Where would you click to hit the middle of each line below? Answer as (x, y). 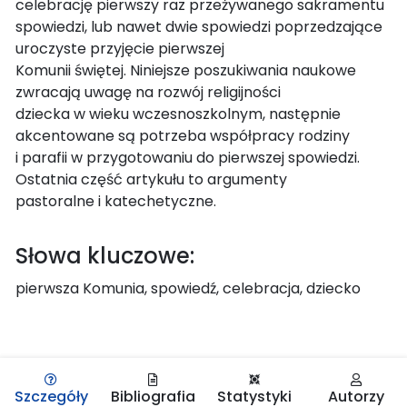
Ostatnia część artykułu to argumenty (151, 179)
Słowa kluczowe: (105, 255)
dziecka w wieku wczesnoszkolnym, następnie (178, 114)
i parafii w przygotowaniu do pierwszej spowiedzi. (188, 157)
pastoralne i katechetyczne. (116, 201)
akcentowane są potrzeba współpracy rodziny (183, 135)
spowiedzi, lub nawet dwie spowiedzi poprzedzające (199, 26)
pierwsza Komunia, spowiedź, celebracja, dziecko (188, 288)
